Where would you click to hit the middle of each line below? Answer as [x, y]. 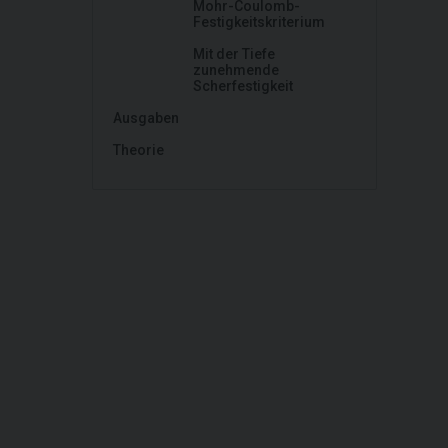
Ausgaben [146, 118]
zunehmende [236, 70]
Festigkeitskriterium [259, 22]
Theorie [138, 150]
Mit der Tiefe [234, 54]
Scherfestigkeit [243, 86]
